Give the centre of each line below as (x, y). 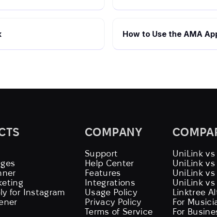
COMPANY (113, 132)
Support (101, 153)
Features (103, 173)
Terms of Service (119, 211)
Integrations (110, 182)
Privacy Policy (113, 202)
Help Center (109, 163)
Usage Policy (111, 192)
